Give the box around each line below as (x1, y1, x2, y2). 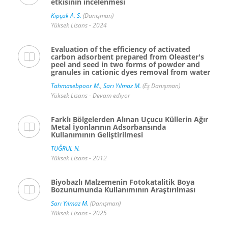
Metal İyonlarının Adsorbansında (51, 122, 166, 132)
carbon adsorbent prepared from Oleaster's (51, 52, 204, 62)
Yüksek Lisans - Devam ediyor (51, 91, 130, 100)
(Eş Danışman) (141, 81, 180, 91)
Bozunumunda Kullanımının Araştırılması (51, 185, 195, 195)
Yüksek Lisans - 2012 (51, 154, 107, 163)
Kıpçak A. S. (51, 11, 81, 20)
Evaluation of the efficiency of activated (51, 44, 190, 54)
